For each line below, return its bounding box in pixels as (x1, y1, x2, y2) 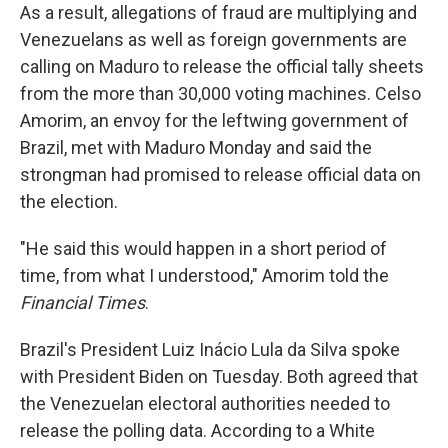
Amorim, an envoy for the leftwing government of (20, 110, 409, 131)
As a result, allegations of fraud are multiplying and (20, 2, 417, 23)
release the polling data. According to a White (20, 420, 375, 441)
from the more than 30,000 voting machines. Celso (20, 83, 421, 104)
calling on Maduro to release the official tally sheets (20, 56, 424, 77)
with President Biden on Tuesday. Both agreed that (20, 366, 418, 387)
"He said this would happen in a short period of (20, 238, 387, 259)
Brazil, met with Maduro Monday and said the (20, 137, 372, 158)
